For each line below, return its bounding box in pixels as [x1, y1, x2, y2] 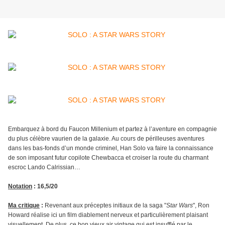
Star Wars [166, 202, 193, 209]
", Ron [193, 202, 209, 209]
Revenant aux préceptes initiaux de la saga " [45, 202, 166, 209]
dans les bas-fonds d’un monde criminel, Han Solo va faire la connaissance [8, 145, 213, 152]
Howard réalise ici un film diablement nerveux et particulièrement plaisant [8, 211, 208, 219]
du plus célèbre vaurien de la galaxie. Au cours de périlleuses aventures [8, 135, 204, 143]
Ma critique [8, 202, 40, 209]
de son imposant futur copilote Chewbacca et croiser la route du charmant [8, 154, 208, 162]
